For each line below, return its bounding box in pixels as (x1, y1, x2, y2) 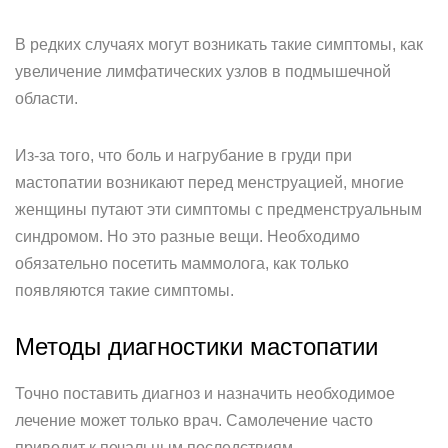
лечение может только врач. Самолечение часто (15, 412, 373, 429)
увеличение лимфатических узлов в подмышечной (15, 63, 391, 80)
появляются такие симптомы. (15, 282, 234, 299)
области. (15, 90, 78, 107)
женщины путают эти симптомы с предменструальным (15, 201, 422, 218)
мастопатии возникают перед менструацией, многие (15, 174, 404, 191)
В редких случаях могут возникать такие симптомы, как (15, 36, 423, 53)
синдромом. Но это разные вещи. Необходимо (15, 228, 360, 245)
